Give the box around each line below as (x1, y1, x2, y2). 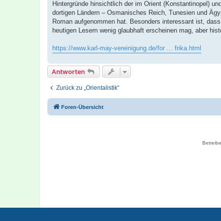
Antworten (52, 67, 85, 76)
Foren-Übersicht (61, 104, 104, 110)
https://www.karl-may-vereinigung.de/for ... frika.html (52, 44, 201, 52)
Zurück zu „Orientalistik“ (56, 84, 119, 92)
